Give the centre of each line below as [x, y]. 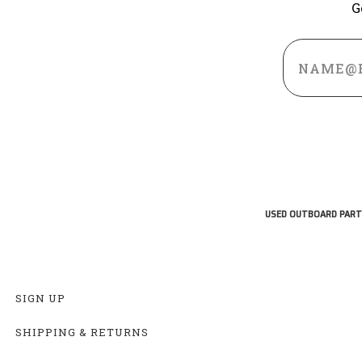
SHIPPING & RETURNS [82, 332]
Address [312, 61]
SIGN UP [40, 298]
